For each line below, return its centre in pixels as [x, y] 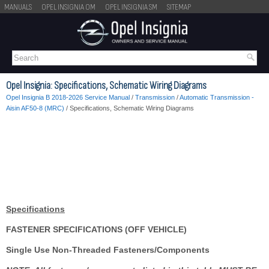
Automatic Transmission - [217, 97]
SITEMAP [179, 7]
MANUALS [18, 7]
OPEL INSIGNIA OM [68, 7]
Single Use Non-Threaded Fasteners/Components [108, 249]
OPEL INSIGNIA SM [131, 7]
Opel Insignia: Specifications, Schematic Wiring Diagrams [106, 85]
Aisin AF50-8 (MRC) [35, 108]
